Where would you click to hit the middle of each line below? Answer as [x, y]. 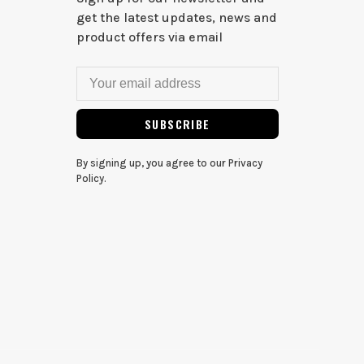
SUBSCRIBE [178, 124]
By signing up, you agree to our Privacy [169, 163]
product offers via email [149, 37]
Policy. [91, 178]
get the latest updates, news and [176, 17]
